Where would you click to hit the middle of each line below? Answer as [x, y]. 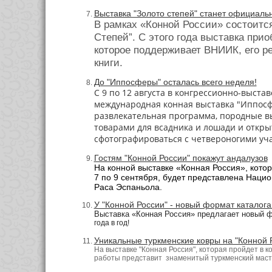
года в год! [111, 223]
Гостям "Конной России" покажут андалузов [181, 158]
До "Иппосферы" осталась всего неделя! [175, 82]
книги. [108, 62]
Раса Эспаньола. [128, 187]
